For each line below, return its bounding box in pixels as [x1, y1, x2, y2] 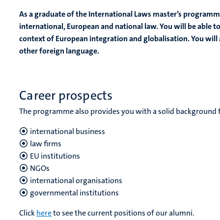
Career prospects [19, 87, 112, 104]
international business [30, 126, 106, 137]
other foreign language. [19, 46, 100, 56]
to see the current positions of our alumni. [52, 208, 195, 219]
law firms [30, 138, 62, 149]
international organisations [30, 175, 123, 186]
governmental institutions [30, 188, 119, 198]
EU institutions [30, 151, 81, 162]
